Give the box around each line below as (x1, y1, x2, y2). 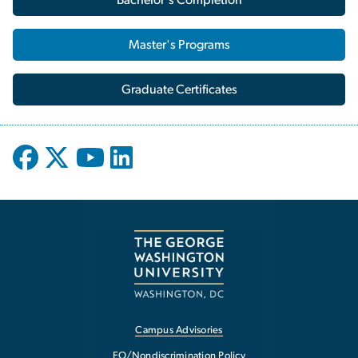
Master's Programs (128, 38, 230, 51)
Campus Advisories (135, 325, 223, 336)
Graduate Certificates (121, 82, 237, 96)
